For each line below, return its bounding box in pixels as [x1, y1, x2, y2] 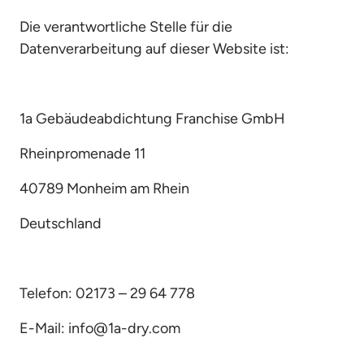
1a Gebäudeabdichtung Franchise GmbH [19, 110, 285, 128]
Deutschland [19, 214, 102, 232]
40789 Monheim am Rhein [19, 180, 189, 197]
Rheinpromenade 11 [19, 145, 145, 162]
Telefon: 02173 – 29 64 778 [19, 284, 195, 302]
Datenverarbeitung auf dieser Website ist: [19, 40, 289, 58]
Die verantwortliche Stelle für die [19, 18, 232, 36]
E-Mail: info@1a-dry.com [19, 319, 180, 337]
